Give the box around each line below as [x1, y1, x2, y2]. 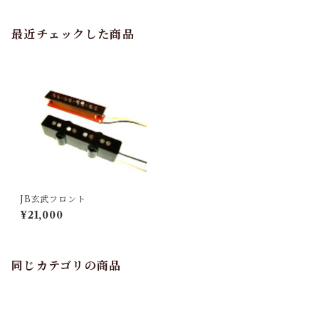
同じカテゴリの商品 [11, 258, 122, 273]
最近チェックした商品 [11, 27, 135, 41]
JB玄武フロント [20, 194, 86, 204]
